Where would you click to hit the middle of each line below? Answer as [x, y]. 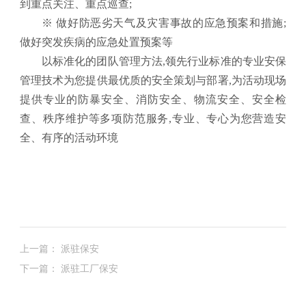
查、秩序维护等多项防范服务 [94, 119]
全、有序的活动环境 [69, 138]
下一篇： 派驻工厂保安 [69, 268]
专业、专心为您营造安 [229, 119]
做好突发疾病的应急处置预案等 [96, 42]
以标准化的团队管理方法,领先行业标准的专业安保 [164, 61]
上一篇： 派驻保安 [59, 248]
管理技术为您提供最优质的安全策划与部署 [124, 81]
